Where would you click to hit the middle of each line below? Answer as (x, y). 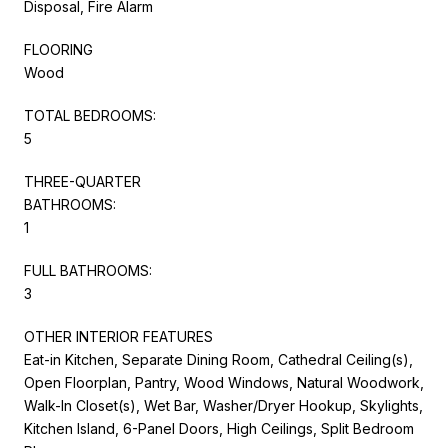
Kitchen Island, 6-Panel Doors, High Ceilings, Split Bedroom (219, 428)
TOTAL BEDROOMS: (90, 115)
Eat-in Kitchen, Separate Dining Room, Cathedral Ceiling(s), (218, 359)
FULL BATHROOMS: (88, 270)
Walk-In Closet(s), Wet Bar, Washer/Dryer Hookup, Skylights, (223, 405)
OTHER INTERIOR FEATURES (118, 336)
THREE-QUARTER (82, 181)
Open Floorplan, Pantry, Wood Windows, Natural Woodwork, (224, 382)
